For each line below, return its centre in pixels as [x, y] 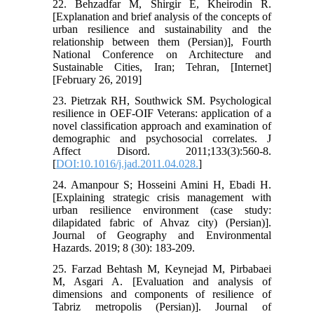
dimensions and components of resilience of [162, 294]
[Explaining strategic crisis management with [162, 197]
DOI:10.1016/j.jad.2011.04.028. [128, 163]
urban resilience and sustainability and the [162, 29]
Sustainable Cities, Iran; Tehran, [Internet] [162, 67]
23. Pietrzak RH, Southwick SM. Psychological [162, 100]
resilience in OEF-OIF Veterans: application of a [162, 113]
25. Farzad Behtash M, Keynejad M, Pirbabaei [162, 268]
